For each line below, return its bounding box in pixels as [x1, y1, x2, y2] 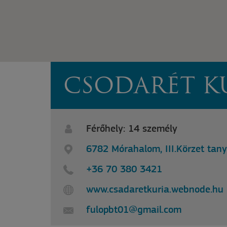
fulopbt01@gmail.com [86, 205, 181, 215]
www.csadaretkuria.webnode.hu [86, 185, 223, 195]
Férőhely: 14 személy [86, 124, 177, 134]
